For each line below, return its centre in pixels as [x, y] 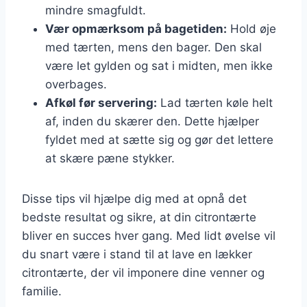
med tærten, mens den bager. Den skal [153, 47]
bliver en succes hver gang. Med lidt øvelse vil [149, 235]
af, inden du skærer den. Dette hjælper [152, 121]
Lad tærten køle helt [215, 102]
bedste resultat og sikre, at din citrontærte [139, 217]
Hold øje [251, 28]
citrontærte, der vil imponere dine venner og [143, 272]
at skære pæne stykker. [110, 158]
